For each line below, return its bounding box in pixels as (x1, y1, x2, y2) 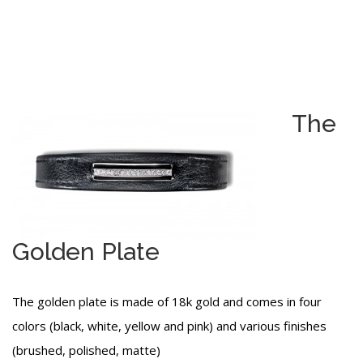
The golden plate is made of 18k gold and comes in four (12, 293, 322, 310)
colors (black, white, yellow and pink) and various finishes (12, 318, 327, 335)
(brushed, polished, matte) (12, 342, 160, 359)
